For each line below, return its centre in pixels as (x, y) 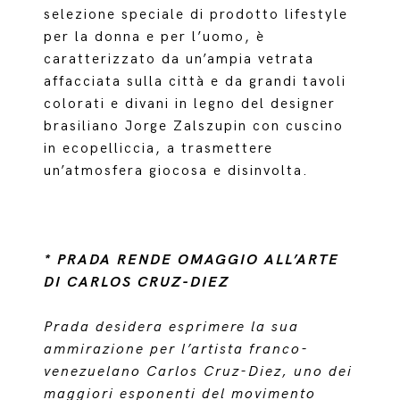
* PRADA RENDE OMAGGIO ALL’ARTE (192, 260)
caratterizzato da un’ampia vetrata (179, 59)
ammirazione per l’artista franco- (177, 350)
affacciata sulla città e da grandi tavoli (196, 82)
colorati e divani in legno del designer (190, 104)
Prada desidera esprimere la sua (172, 327)
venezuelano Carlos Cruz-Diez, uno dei (199, 372)
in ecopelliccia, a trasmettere (159, 149)
